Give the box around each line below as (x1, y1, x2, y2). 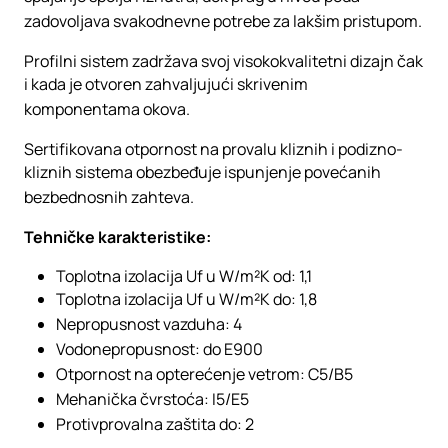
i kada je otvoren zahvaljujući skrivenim (24, 73, 308, 95)
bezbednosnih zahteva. (24, 186, 194, 208)
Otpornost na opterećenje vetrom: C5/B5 (56, 363, 353, 385)
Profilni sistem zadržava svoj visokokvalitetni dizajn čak (24, 50, 423, 72)
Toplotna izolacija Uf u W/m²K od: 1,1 (56, 265, 312, 287)
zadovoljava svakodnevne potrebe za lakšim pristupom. (24, 10, 422, 32)
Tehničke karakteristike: (24, 226, 211, 248)
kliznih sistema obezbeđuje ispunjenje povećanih (24, 161, 381, 183)
